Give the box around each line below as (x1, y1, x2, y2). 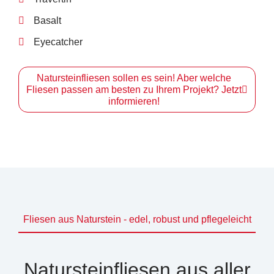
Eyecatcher (34, 37, 83, 48)
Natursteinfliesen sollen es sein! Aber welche (37, 73, 231, 84)
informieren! (108, 96, 160, 107)
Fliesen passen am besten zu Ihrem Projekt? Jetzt (26, 84, 242, 95)
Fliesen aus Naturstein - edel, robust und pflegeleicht (23, 214, 251, 225)
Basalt (34, 15, 61, 26)
